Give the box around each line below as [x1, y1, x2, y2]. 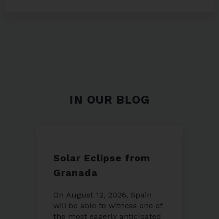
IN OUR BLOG [69, 93, 150, 107]
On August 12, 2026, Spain [53, 190, 152, 200]
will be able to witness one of [53, 201, 162, 211]
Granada [53, 167, 98, 179]
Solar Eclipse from [53, 152, 151, 164]
